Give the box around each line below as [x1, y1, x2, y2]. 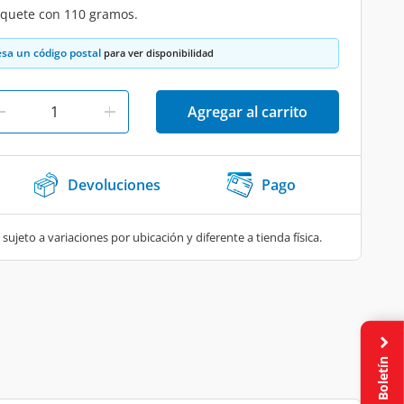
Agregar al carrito [188, 102, 308, 122]
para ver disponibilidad [101, 46, 214, 60]
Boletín [373, 353, 391, 401]
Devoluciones [68, 175, 161, 195]
